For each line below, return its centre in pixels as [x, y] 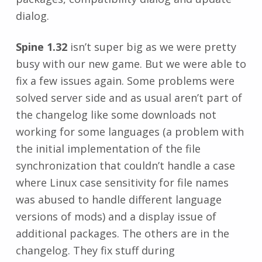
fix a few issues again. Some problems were [125, 80]
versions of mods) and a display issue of [116, 216]
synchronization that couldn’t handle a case [125, 165]
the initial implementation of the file [108, 148]
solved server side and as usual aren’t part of [129, 97]
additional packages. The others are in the [122, 233]
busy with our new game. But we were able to [131, 63]
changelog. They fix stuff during [95, 250]
